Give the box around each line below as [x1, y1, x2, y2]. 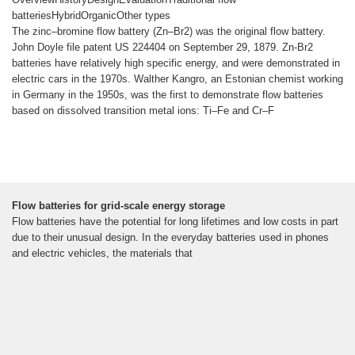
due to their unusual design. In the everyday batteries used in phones [12, 231, 329, 244]
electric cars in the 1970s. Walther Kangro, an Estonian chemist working [12, 73, 343, 86]
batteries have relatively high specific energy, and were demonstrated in [12, 57, 340, 70]
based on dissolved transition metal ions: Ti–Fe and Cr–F [12, 105, 274, 117]
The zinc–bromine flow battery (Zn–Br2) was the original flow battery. [12, 25, 326, 38]
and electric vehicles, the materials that [12, 247, 193, 260]
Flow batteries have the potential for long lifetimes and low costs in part [12, 216, 338, 228]
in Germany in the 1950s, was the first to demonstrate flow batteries [12, 89, 323, 101]
